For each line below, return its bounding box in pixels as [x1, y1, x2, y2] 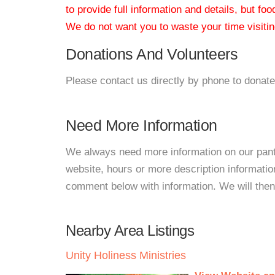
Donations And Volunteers [66, 45, 238, 63]
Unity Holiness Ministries [66, 249, 186, 261]
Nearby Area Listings [66, 222, 194, 239]
